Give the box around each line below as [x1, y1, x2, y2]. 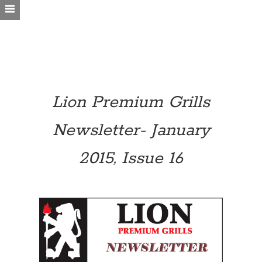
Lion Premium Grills [52, 92, 210, 113]
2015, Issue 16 [79, 148, 183, 170]
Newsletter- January [52, 120, 210, 142]
